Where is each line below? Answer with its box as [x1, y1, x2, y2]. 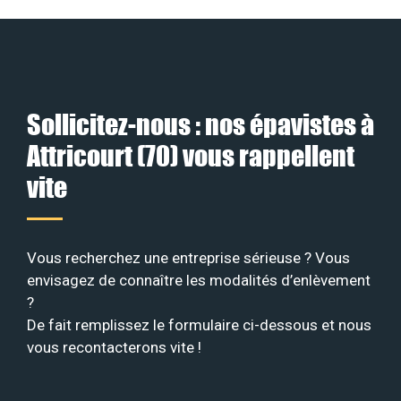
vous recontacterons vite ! [27, 338, 201, 357]
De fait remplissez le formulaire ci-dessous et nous [27, 316, 371, 335]
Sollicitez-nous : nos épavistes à [27, 107, 374, 141]
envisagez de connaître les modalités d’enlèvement [27, 271, 371, 290]
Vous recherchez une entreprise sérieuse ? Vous [27, 249, 350, 268]
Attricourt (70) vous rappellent [27, 139, 354, 173]
